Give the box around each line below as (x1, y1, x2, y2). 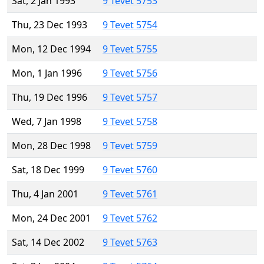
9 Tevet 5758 (103, 115, 157, 128)
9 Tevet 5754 (103, 18, 157, 32)
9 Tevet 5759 (103, 139, 157, 153)
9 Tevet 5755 (103, 42, 157, 56)
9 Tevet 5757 (103, 91, 157, 104)
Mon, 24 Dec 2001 (12, 212, 91, 225)
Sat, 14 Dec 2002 (12, 236, 84, 249)
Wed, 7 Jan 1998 (12, 115, 81, 128)
